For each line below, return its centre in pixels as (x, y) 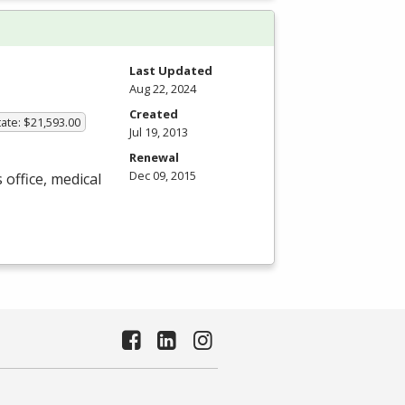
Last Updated (171, 70)
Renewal (154, 157)
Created (154, 113)
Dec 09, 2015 (163, 175)
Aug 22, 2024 (163, 88)
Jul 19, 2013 (159, 132)
